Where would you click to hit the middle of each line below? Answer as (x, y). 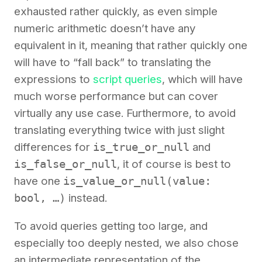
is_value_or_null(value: (137, 181)
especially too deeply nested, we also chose (126, 243)
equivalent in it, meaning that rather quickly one (131, 46)
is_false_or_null (65, 164)
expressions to (54, 80)
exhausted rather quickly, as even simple (116, 12)
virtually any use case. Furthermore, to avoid (125, 113)
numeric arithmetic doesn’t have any (105, 29)
